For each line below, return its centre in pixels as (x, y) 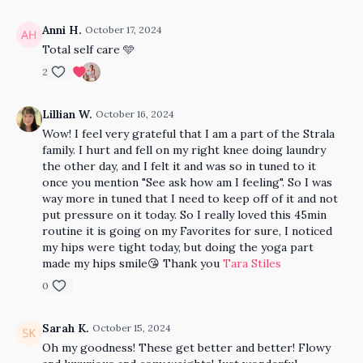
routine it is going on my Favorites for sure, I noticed (187, 231)
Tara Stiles (252, 263)
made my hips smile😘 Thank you (132, 263)
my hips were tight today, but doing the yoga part (178, 247)
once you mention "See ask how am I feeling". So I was (187, 182)
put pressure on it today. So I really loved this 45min (184, 215)
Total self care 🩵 (88, 49)
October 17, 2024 (124, 30)
